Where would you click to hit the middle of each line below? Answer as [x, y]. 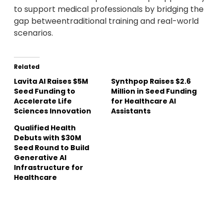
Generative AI [40, 158]
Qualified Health [45, 128]
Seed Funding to [45, 91]
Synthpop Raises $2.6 [151, 82]
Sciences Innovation [53, 111]
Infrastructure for [49, 168]
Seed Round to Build [52, 148]
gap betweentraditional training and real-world [106, 21]
